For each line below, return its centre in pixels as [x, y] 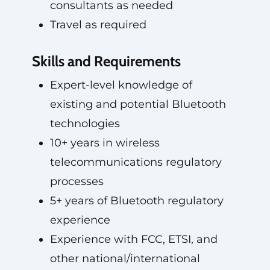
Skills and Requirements [106, 61]
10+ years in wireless [105, 143]
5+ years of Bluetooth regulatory [137, 201]
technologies [85, 124]
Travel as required [98, 25]
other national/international [125, 259]
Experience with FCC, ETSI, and [133, 239]
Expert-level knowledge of [121, 85]
